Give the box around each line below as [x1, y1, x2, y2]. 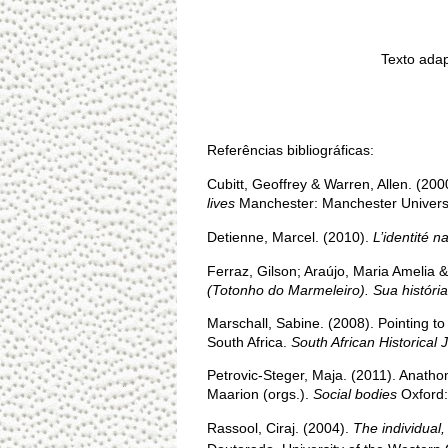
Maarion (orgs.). [207, 386, 313, 402]
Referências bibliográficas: [207, 142, 374, 158]
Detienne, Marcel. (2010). [207, 229, 373, 245]
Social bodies [313, 386, 397, 402]
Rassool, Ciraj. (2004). [207, 420, 353, 436]
